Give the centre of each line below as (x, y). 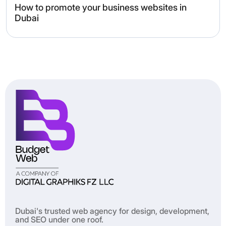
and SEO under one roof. (59, 220)
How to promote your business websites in (101, 8)
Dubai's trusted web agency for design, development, (112, 211)
